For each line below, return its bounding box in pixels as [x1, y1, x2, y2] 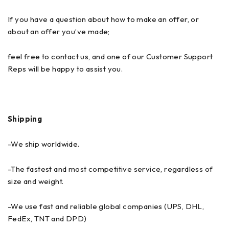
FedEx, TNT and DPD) [8, 214, 87, 223]
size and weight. [8, 176, 64, 186]
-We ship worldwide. [8, 139, 80, 149]
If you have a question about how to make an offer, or [8, 14, 199, 24]
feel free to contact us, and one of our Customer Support [8, 52, 213, 61]
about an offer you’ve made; [8, 27, 110, 36]
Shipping [8, 114, 42, 124]
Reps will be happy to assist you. [8, 64, 123, 74]
